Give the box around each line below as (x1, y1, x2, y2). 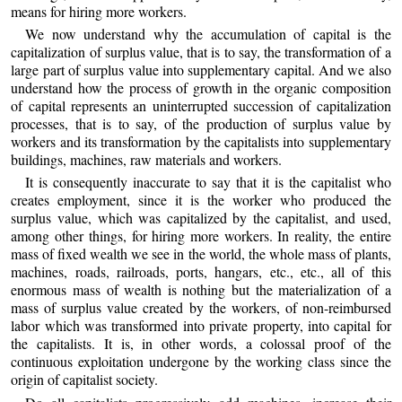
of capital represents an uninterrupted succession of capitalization (11, 95, 391, 115)
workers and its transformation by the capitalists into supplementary (11, 131, 391, 151)
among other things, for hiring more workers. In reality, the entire (11, 226, 391, 246)
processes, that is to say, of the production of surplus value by (11, 113, 391, 133)
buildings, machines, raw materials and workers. (11, 149, 283, 169)
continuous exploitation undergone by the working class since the (11, 352, 391, 371)
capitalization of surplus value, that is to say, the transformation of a (11, 41, 391, 61)
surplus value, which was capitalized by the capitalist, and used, (11, 208, 391, 228)
